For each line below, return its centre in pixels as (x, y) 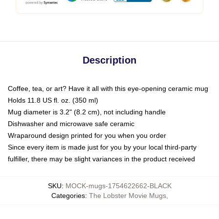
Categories (68, 196)
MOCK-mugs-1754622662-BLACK (118, 186)
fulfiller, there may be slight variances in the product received (101, 159)
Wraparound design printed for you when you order (87, 136)
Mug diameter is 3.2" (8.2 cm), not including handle (87, 112)
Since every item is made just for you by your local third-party (102, 147)
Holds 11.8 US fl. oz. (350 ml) (53, 100)
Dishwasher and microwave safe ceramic (71, 124)
